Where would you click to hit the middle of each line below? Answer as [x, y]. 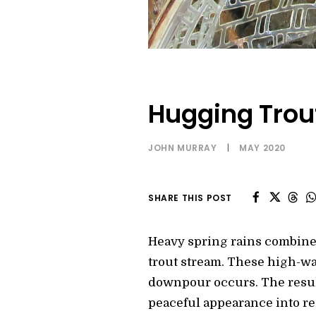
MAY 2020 [263, 148]
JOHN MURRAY [183, 148]
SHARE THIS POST [190, 198]
